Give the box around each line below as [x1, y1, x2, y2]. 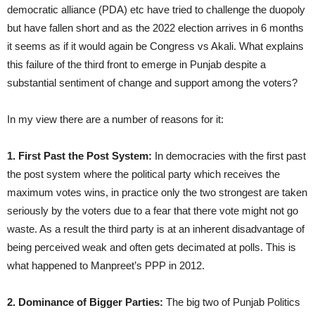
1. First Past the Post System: [7, 149, 152, 162]
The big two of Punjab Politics [163, 295, 300, 308]
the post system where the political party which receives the [7, 167, 280, 180]
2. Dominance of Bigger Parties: [7, 295, 163, 308]
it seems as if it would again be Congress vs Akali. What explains [7, 39, 304, 52]
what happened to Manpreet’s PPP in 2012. [7, 259, 205, 271]
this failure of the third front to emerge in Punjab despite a [7, 58, 266, 70]
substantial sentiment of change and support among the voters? [7, 76, 297, 89]
